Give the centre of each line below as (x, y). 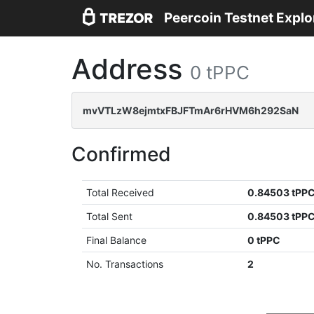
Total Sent (110, 216)
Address (131, 69)
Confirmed (121, 154)
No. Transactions (125, 264)
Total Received (121, 192)
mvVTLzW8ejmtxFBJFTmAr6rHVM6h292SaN (191, 110)
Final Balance (117, 240)
